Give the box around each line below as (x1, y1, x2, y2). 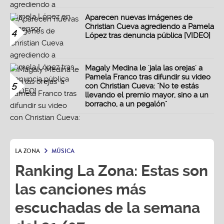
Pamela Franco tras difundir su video (85, 72, 210, 82)
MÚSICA (51, 146, 74, 156)
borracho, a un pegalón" (85, 99, 167, 109)
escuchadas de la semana (15, 199, 200, 217)
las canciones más (15, 180, 146, 198)
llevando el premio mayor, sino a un (85, 90, 208, 100)
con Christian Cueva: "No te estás (85, 81, 198, 91)
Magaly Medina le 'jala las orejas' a (85, 63, 202, 73)
